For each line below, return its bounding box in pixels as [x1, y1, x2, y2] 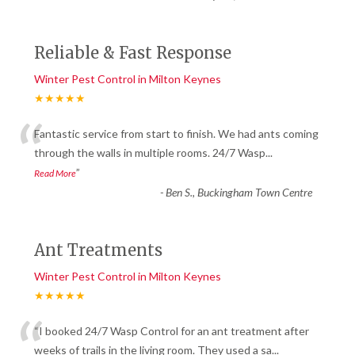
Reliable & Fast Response [34, 43, 231, 63]
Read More [34, 167, 76, 180]
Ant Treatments [34, 240, 162, 261]
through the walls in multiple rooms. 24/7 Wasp [34, 146, 265, 160]
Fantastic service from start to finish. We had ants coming [34, 127, 319, 141]
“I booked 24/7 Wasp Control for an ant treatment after [34, 324, 309, 338]
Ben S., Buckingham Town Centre [166, 185, 312, 200]
